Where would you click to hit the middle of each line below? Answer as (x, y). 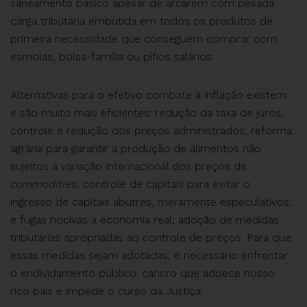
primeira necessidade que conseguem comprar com (144, 38)
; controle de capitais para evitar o (163, 184)
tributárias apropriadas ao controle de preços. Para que (151, 237)
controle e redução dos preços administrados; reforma (151, 130)
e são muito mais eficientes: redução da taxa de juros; (147, 112)
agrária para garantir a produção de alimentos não (136, 148)
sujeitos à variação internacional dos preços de (128, 166)
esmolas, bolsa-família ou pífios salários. (112, 56)
